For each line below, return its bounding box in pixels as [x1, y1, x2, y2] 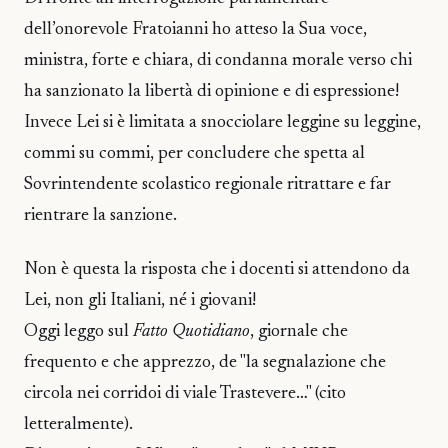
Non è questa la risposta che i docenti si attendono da [24, 260, 410, 279]
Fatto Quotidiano [133, 322, 250, 341]
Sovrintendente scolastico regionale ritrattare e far [24, 175, 391, 194]
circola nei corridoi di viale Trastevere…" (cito [24, 384, 346, 403]
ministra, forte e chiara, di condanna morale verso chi [24, 51, 412, 70]
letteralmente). [24, 415, 133, 434]
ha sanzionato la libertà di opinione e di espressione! [24, 82, 399, 101]
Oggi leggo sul [24, 322, 133, 341]
